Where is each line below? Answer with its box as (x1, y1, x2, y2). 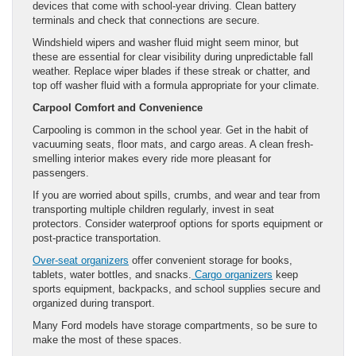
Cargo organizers (195, 268, 273, 281)
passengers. (33, 166, 89, 179)
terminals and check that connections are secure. (33, 14, 260, 26)
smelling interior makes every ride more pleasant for (33, 152, 271, 164)
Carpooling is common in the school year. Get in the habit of (33, 123, 308, 136)
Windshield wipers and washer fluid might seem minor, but (33, 36, 299, 48)
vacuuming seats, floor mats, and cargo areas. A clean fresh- (33, 137, 313, 150)
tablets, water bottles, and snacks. (33, 268, 192, 281)
